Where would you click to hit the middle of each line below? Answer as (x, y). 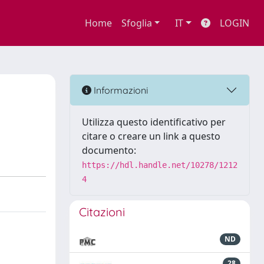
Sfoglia (136, 23)
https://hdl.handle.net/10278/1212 (160, 165)
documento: (109, 150)
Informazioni (120, 90)
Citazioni (102, 212)
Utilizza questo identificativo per (154, 122)
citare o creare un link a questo (151, 136)
